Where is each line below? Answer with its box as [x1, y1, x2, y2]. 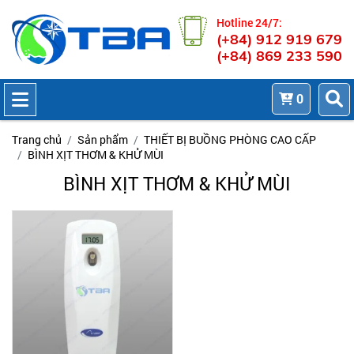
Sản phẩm [77, 132, 128, 147]
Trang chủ [12, 132, 62, 147]
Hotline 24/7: [217, 15, 282, 30]
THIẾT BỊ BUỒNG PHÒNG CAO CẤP [144, 132, 316, 147]
